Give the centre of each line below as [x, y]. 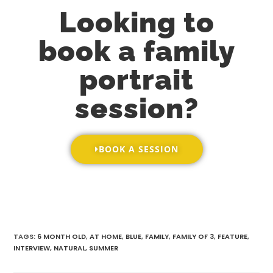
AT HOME [106, 236]
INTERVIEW [32, 248]
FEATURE [233, 236]
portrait [136, 79]
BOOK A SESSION [138, 149]
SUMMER [104, 248]
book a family [136, 51]
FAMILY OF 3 [193, 236]
